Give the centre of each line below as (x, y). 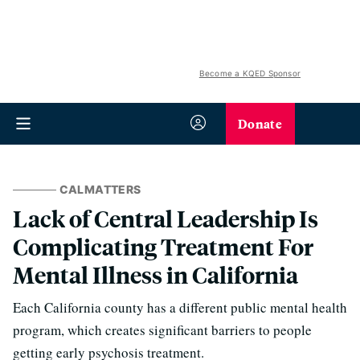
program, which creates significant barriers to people (162, 330)
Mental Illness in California (155, 274)
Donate (260, 123)
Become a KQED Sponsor (250, 73)
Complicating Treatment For (163, 246)
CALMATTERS (100, 189)
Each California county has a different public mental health (180, 307)
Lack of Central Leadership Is (166, 218)
